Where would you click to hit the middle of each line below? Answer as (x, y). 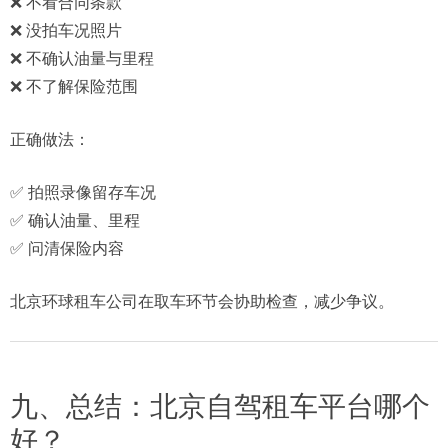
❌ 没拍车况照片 (66, 30)
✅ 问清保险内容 (67, 248)
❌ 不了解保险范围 (74, 86)
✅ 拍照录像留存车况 (83, 192)
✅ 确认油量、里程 (75, 220)
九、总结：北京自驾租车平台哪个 (220, 406)
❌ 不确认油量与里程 (82, 58)
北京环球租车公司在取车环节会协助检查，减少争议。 (202, 301)
